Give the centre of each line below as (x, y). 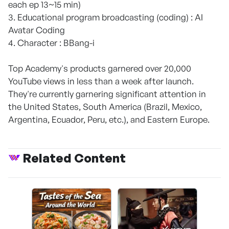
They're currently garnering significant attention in (107, 94)
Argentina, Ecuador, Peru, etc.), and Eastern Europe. (109, 119)
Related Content (74, 158)
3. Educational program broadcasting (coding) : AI (106, 17)
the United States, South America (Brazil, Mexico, (105, 106)
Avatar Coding (37, 30)
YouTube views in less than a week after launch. (101, 81)
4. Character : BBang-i (51, 42)
